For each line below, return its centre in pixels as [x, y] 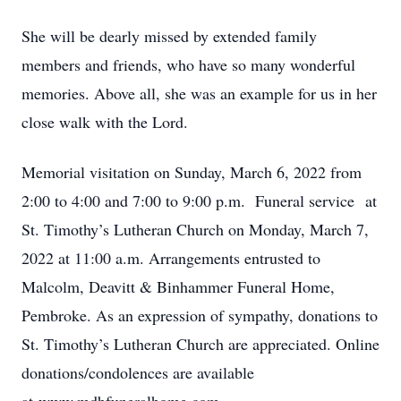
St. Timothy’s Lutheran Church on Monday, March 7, [195, 229]
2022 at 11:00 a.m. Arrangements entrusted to [171, 258]
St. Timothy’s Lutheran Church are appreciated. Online [200, 344]
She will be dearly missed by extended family [169, 36]
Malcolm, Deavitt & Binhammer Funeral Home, [178, 286]
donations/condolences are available [138, 372]
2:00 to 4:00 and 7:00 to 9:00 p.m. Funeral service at [199, 200]
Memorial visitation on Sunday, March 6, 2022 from [192, 172]
